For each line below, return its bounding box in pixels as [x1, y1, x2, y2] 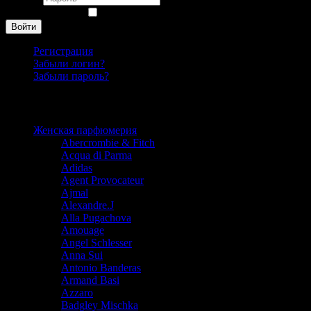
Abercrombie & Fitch [61, 136, 155, 149]
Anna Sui [61, 249, 103, 261]
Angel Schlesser [61, 236, 132, 249]
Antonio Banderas [61, 261, 141, 274]
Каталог [6, 96, 56, 111]
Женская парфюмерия [33, 124, 137, 136]
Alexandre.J [61, 199, 114, 211]
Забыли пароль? [33, 70, 109, 83]
